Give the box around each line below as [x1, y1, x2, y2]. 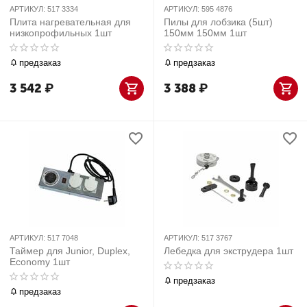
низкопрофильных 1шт [10, 27, 112, 38]
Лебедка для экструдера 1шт [164, 245, 293, 256]
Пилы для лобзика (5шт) [164, 16, 273, 27]
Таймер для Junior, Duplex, [10, 245, 130, 256]
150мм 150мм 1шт [164, 27, 247, 38]
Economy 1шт [10, 256, 70, 267]
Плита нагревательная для [10, 16, 131, 27]
